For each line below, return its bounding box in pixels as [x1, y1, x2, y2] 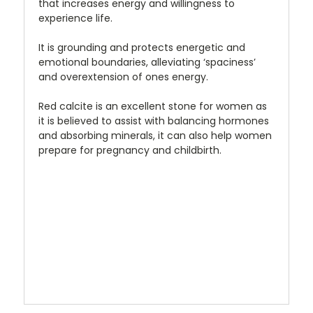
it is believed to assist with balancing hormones [38, 113, 269, 128]
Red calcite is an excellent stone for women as [38, 99, 267, 113]
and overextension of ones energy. [38, 69, 208, 84]
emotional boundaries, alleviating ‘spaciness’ [38, 54, 256, 69]
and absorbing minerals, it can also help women [38, 128, 272, 143]
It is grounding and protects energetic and [38, 40, 245, 54]
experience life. [38, 10, 112, 25]
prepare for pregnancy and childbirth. [38, 143, 221, 157]
